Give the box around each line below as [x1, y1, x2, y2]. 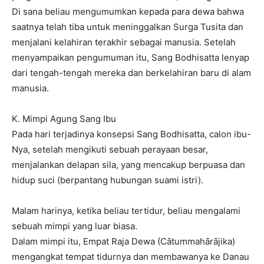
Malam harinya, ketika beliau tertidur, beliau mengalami [12, 205, 240, 216]
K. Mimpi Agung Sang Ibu [12, 113, 116, 124]
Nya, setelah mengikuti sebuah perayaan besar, [12, 144, 208, 155]
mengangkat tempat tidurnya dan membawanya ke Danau [12, 251, 249, 262]
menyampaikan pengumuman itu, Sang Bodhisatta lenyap [12, 52, 249, 63]
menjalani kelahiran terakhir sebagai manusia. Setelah [12, 37, 236, 48]
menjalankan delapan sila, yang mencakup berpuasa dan [12, 159, 245, 170]
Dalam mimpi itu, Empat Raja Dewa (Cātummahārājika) [12, 236, 235, 247]
